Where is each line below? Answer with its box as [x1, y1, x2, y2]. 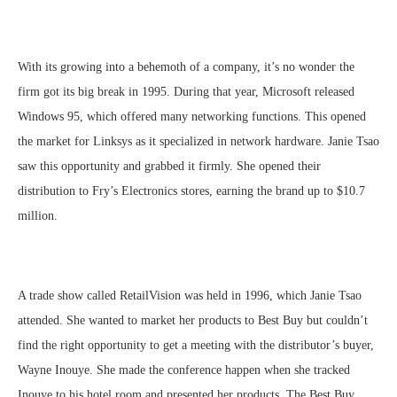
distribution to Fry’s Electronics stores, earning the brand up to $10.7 [18, 184, 365, 198]
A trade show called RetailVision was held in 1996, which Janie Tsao [18, 289, 362, 303]
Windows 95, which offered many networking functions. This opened [18, 110, 366, 124]
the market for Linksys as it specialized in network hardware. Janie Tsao [18, 135, 379, 149]
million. [18, 209, 58, 223]
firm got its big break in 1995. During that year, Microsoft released [18, 85, 354, 99]
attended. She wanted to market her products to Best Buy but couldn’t [18, 314, 368, 328]
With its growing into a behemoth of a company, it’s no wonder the [18, 60, 354, 74]
